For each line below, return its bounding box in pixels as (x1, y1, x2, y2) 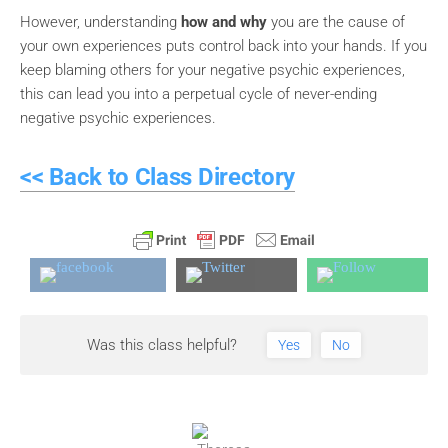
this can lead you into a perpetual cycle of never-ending (20, 85, 377, 104)
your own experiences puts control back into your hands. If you (20, 37, 427, 56)
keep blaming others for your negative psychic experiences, (20, 61, 405, 80)
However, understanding (20, 13, 181, 32)
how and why (181, 13, 267, 32)
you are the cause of (267, 13, 405, 32)
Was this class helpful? (87, 336, 238, 355)
